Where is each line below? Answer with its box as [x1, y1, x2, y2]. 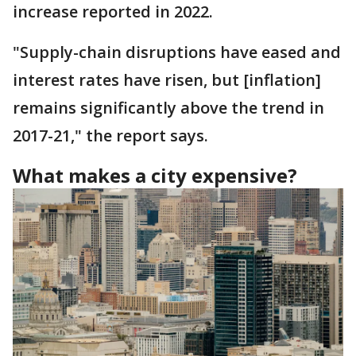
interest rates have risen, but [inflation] [13, 69, 321, 91]
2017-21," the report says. [13, 125, 212, 146]
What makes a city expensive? [13, 162, 302, 188]
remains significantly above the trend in [13, 97, 324, 118]
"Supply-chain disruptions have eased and [13, 41, 341, 63]
